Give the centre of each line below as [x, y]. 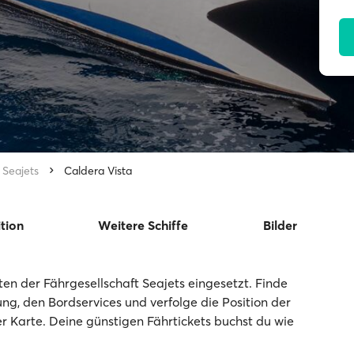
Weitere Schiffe [143, 225]
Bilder [280, 225]
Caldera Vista [98, 171]
